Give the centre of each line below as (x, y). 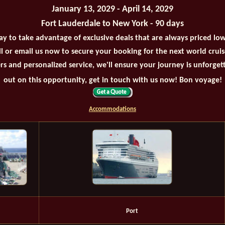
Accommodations (113, 109)
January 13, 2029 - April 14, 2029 (113, 10)
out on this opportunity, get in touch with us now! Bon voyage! (113, 81)
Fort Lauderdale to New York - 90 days (113, 24)
